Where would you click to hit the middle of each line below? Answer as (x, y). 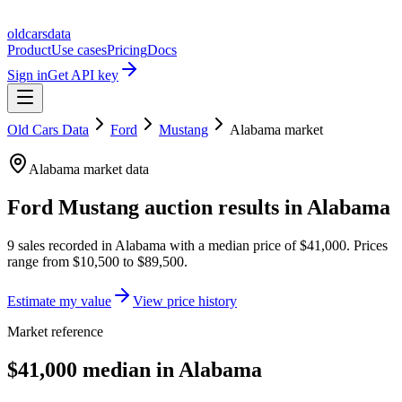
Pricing (127, 50)
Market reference (55, 331)
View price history (185, 301)
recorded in (79, 245)
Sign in (27, 75)
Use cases (79, 50)
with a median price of (233, 245)
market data (114, 169)
